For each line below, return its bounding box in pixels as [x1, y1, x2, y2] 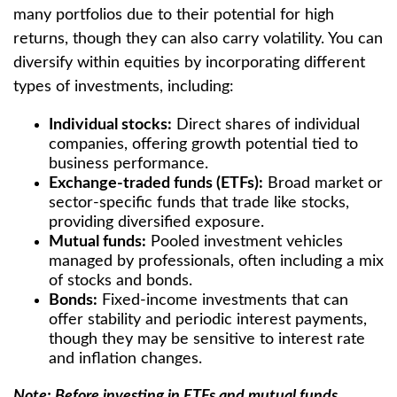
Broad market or [263, 175, 383, 191]
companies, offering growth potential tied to [49, 136, 358, 152]
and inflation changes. [49, 351, 202, 367]
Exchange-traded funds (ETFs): [49, 175, 263, 191]
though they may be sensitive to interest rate [49, 331, 365, 347]
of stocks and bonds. [49, 273, 192, 289]
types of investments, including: [13, 79, 234, 95]
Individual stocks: [49, 117, 172, 133]
